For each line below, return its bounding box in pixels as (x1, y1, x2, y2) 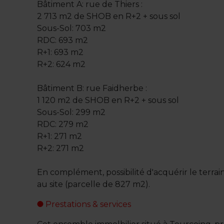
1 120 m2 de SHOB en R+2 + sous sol (37, 95, 179, 105)
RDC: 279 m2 (37, 119, 89, 129)
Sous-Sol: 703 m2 (37, 23, 106, 33)
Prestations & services (43, 199, 131, 209)
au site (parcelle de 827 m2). (37, 179, 150, 189)
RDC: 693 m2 (37, 35, 88, 45)
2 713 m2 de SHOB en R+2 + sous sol (37, 11, 181, 21)
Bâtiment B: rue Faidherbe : (37, 83, 147, 93)
